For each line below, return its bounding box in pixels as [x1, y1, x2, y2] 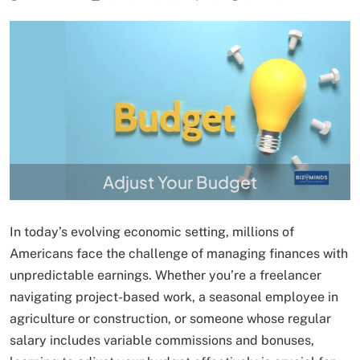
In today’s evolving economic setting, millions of [10, 223, 294, 239]
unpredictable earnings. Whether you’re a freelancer [10, 267, 321, 283]
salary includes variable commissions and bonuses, [10, 332, 314, 348]
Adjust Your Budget [103, 170, 257, 193]
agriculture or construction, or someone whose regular [10, 310, 331, 326]
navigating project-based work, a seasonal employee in [10, 288, 338, 305]
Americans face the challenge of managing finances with [10, 245, 348, 261]
